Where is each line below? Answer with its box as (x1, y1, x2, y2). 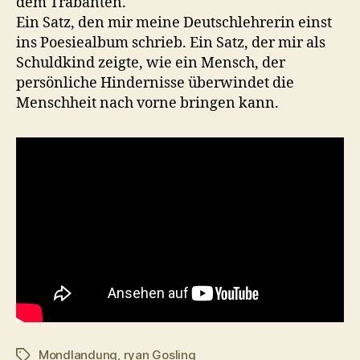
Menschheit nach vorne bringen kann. (16, 94, 279, 113)
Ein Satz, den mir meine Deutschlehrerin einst (16, 14, 332, 33)
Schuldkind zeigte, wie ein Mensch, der (16, 54, 285, 73)
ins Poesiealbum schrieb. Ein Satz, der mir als (16, 34, 325, 53)
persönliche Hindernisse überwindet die (16, 74, 294, 93)
